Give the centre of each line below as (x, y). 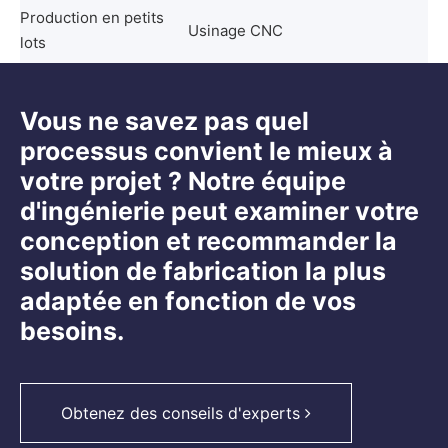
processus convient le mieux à (206, 150)
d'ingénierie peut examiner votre (219, 210)
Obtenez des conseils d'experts (183, 412)
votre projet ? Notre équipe (183, 180)
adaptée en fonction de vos (188, 300)
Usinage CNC (235, 30)
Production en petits (92, 17)
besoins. (72, 330)
